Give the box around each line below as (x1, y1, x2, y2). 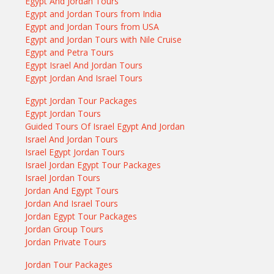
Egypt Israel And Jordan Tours (25, 59, 143, 72)
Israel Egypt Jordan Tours (25, 146, 125, 158)
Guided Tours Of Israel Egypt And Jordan (25, 120, 185, 133)
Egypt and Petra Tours (25, 46, 114, 59)
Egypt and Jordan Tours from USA (25, 21, 160, 33)
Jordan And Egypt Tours (25, 185, 119, 197)
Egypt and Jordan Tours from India (25, 8, 162, 20)
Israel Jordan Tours (25, 172, 101, 184)
